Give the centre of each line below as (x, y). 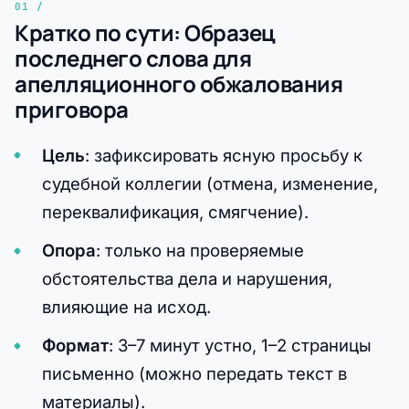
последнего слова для (133, 58)
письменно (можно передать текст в (194, 373)
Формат (75, 345)
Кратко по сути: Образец (145, 33)
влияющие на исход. (126, 306)
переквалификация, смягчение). (175, 211)
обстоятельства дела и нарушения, (187, 278)
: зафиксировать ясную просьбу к (223, 155)
